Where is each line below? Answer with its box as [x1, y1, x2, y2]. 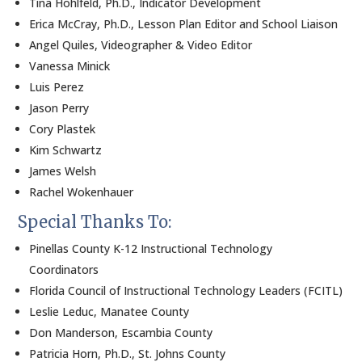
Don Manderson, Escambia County [29, 325, 213, 340]
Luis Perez [29, 79, 85, 95]
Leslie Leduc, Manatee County [29, 304, 190, 319]
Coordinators [29, 262, 99, 277]
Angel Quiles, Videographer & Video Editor [29, 37, 253, 53]
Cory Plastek [29, 121, 96, 137]
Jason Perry [29, 100, 90, 116]
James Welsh [29, 163, 97, 179]
